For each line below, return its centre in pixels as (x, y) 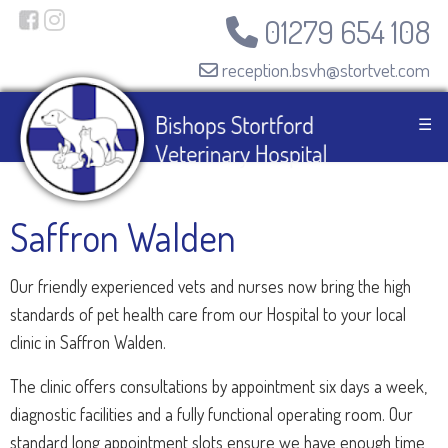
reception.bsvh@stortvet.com (324, 69)
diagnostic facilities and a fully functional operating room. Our (211, 413)
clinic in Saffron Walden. (88, 341)
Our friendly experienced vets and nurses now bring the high (210, 285)
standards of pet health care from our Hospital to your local (208, 313)
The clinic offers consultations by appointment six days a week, (218, 385)
